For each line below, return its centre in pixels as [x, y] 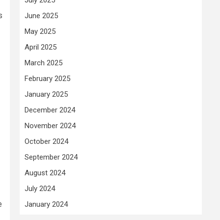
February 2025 [47, 78]
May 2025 [40, 31]
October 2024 [46, 141]
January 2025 [46, 94]
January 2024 [46, 204]
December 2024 [50, 110]
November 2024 [50, 125]
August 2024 [45, 173]
